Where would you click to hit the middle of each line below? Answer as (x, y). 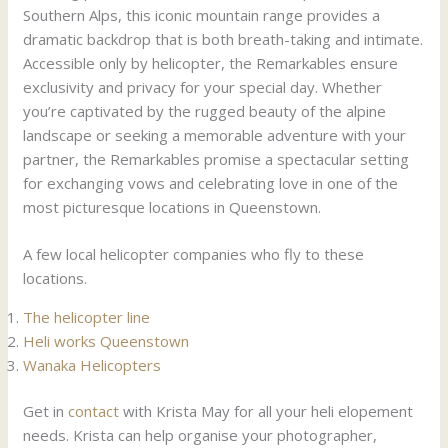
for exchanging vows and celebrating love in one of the (211, 183)
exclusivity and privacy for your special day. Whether (203, 87)
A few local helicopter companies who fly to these (194, 253)
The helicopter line (87, 316)
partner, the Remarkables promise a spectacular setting (216, 159)
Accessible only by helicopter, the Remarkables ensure (211, 63)
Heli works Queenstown (106, 340)
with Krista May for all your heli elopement (266, 411)
